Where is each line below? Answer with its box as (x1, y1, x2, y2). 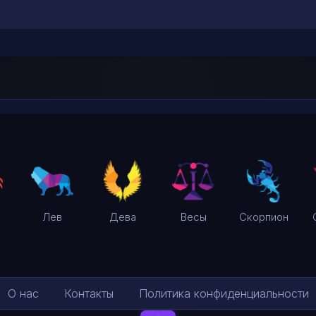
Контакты (63, 286, 114, 301)
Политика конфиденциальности (138, 286, 309, 301)
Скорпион (239, 210, 288, 224)
